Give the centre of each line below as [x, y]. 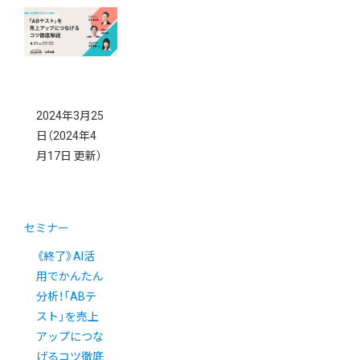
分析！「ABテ [66, 297]
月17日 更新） [69, 156]
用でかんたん [70, 277]
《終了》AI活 [65, 257]
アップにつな [70, 337]
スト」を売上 [67, 317]
